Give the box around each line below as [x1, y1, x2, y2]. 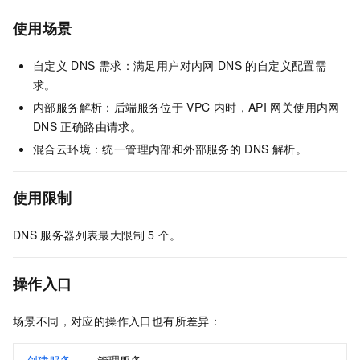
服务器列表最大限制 [40, 227, 145, 243]
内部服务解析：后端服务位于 [33, 99, 184, 116]
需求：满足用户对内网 [98, 57, 215, 74]
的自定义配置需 [245, 57, 327, 74]
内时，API [213, 99, 268, 116]
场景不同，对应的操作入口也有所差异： [13, 313, 222, 329]
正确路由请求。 [60, 118, 142, 135]
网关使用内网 [270, 99, 340, 116]
